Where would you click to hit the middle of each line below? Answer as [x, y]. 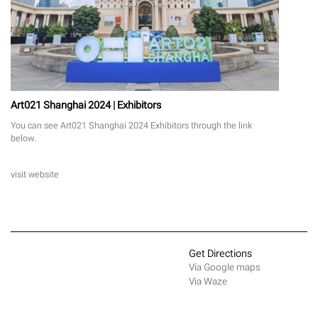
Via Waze [208, 281]
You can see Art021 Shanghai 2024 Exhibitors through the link [131, 125]
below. [23, 138]
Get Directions [220, 253]
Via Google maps [224, 267]
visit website [35, 174]
